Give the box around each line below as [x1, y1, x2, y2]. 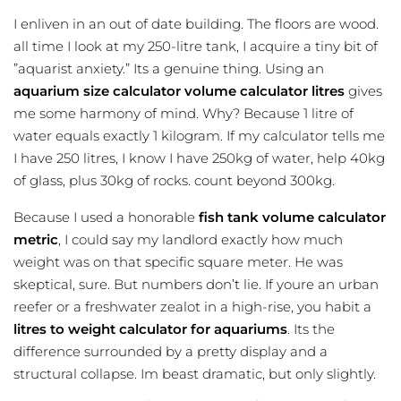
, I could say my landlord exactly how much [58, 231, 343, 249]
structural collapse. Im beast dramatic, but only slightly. [13, 365, 376, 383]
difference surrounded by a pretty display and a [13, 343, 328, 361]
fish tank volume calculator [199, 209, 386, 226]
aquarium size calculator [13, 82, 181, 100]
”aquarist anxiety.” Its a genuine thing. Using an [13, 60, 324, 78]
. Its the [287, 320, 335, 338]
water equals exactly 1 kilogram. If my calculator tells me [13, 127, 385, 145]
